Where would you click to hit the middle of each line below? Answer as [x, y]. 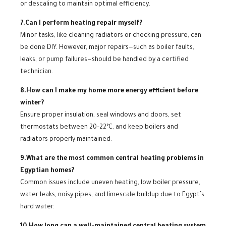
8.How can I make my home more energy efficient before [109, 91]
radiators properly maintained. [66, 139]
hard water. [37, 207]
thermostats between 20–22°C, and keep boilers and [99, 127]
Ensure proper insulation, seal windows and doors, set [101, 115]
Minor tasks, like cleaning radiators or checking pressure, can [111, 36]
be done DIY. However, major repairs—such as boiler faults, [107, 48]
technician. [37, 72]
